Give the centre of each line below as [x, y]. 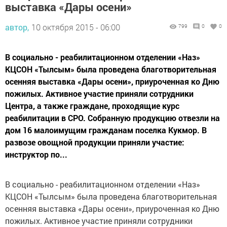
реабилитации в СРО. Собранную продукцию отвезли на [112, 118]
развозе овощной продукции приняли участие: [95, 142]
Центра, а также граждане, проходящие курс [92, 106]
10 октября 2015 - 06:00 [76, 27]
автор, [17, 27]
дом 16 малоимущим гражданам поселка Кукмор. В [106, 130]
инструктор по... [36, 154]
